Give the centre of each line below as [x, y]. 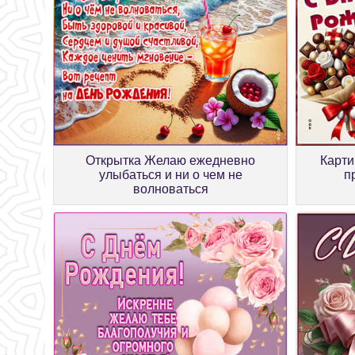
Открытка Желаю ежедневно [171, 160]
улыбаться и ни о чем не [170, 174]
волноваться [170, 189]
